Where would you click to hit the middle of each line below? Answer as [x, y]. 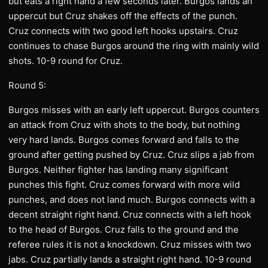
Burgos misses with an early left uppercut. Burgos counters [134, 110]
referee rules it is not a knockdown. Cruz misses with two [130, 244]
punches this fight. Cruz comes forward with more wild [124, 185]
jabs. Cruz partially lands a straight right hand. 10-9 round [130, 259]
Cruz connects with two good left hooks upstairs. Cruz [123, 31]
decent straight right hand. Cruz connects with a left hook [130, 214]
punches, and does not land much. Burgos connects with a [132, 200]
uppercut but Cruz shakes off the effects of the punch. [123, 16]
